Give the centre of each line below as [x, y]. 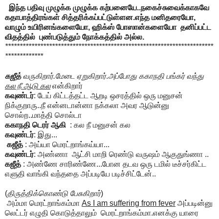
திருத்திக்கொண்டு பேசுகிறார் [54, 194]
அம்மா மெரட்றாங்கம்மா [43, 203]
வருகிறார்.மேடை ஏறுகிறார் [64, 76]
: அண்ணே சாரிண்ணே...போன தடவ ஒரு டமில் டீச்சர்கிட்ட [114, 164]
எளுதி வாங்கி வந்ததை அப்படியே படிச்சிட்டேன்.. [80, 174]
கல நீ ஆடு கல [28, 86]
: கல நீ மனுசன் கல [98, 125]
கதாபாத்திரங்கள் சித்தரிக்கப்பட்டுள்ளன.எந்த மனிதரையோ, [100, 18]
